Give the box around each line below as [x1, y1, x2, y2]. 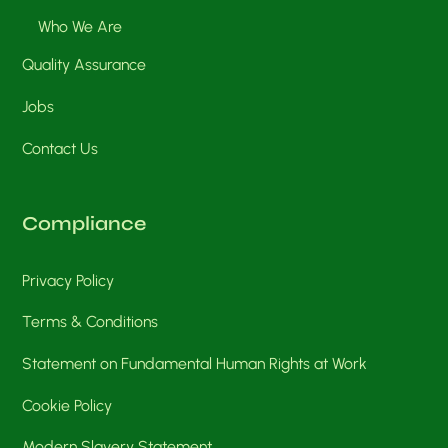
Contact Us [22, 138, 99, 158]
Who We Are [38, 16, 123, 36]
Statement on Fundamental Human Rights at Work [22, 354, 368, 374]
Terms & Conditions [22, 312, 159, 332]
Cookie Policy [22, 395, 113, 415]
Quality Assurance [22, 55, 147, 75]
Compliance [22, 211, 147, 235]
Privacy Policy [22, 270, 115, 290]
